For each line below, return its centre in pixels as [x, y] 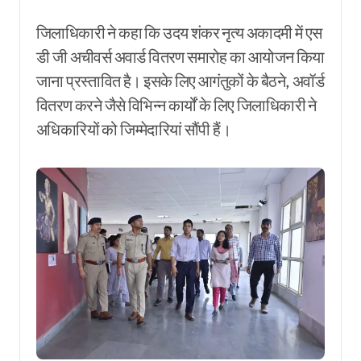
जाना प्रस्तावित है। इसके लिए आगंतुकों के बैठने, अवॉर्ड [180, 81]
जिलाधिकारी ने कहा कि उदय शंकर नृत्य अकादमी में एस [179, 32]
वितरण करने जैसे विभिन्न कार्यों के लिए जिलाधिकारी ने [176, 105]
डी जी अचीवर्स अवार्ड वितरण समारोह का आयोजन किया [180, 56]
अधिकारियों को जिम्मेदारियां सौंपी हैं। [133, 129]
